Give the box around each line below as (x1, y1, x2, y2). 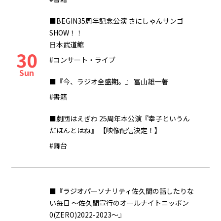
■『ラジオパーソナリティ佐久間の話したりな (49, 186, 194, 196)
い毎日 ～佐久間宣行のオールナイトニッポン (49, 198, 189, 208)
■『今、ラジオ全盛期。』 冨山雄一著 (49, 76, 168, 86)
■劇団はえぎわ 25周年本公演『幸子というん (49, 113, 190, 123)
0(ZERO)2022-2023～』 (49, 210, 125, 220)
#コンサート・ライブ (49, 55, 115, 65)
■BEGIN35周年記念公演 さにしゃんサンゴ (49, 16, 184, 26)
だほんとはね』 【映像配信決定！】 (49, 125, 161, 135)
